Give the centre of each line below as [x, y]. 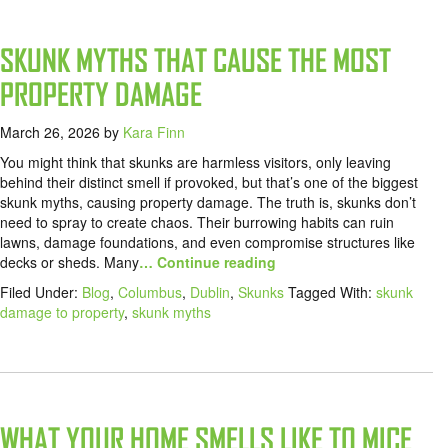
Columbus [150, 292]
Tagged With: [332, 292]
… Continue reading [207, 262]
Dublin [210, 292]
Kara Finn [154, 132]
